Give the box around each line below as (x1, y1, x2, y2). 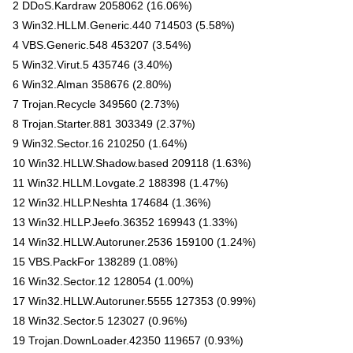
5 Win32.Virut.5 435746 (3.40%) (13, 58, 173, 71)
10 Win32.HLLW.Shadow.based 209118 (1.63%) (13, 157, 251, 169)
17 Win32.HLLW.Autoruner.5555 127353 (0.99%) (13, 295, 256, 307)
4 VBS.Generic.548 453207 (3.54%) (13, 39, 191, 51)
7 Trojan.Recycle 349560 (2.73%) (13, 98, 180, 110)
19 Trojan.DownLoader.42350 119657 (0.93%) (13, 334, 243, 347)
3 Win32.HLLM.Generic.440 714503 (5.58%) (13, 19, 235, 32)
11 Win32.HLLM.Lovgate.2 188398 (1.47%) (13, 176, 229, 189)
